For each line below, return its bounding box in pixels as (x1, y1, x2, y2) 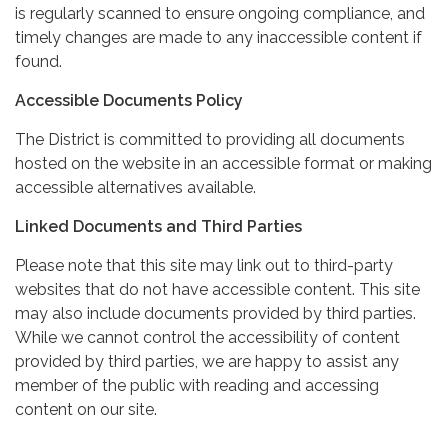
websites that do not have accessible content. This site (15, 279, 420, 299)
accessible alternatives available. (15, 177, 256, 197)
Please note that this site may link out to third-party (15, 255, 393, 275)
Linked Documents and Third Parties (15, 216, 302, 236)
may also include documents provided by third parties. (15, 303, 416, 323)
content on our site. (15, 399, 157, 419)
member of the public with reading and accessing (15, 375, 379, 395)
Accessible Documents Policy (15, 90, 243, 110)
